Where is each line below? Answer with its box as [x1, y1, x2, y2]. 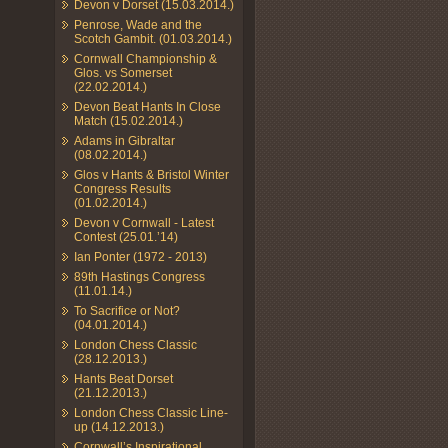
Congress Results [74, 181, 171, 196]
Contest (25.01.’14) [74, 229, 178, 244]
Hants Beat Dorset [74, 371, 173, 386]
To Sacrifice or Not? [74, 303, 180, 318]
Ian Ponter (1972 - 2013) [74, 249, 207, 264]
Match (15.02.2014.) [74, 113, 183, 128]
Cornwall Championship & [74, 51, 217, 66]
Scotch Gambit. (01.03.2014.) [74, 31, 232, 46]
